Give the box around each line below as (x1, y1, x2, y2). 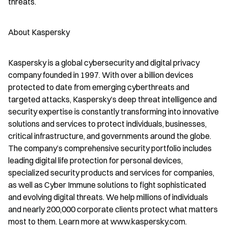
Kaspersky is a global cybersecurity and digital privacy (8, 58, 199, 68)
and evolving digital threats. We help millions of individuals (8, 192, 208, 202)
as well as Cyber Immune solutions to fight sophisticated (8, 180, 206, 190)
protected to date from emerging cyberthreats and (8, 82, 189, 92)
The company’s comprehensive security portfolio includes (8, 143, 212, 153)
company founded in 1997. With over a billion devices (8, 70, 193, 80)
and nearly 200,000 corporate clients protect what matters (8, 204, 218, 214)
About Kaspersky (8, 27, 70, 37)
